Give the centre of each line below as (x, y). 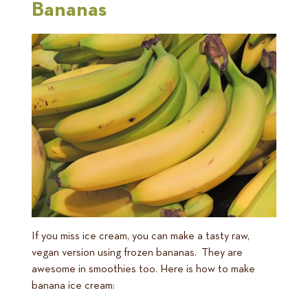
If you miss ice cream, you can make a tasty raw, (141, 237)
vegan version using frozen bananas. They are (137, 253)
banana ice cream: (73, 286)
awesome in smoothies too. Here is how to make (143, 270)
